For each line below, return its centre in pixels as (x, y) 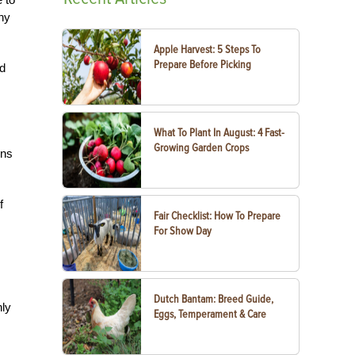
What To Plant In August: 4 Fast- (219, 133)
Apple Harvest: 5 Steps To (208, 50)
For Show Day (183, 231)
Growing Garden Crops (202, 148)
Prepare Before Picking (203, 65)
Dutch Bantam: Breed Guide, (214, 299)
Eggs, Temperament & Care (210, 314)
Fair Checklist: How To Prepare (218, 216)
